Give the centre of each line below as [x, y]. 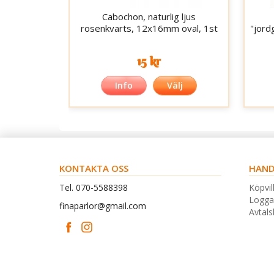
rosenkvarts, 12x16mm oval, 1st [149, 28]
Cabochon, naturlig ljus [149, 17]
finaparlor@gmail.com [103, 206]
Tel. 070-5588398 [94, 187]
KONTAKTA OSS [94, 168]
